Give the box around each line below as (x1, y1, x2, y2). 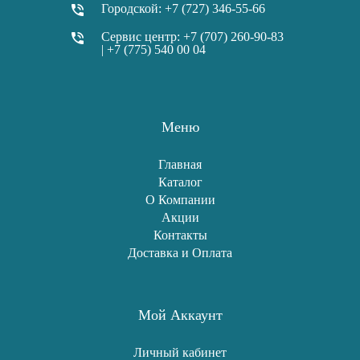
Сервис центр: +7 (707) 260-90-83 (101, 30, 284, 43)
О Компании (145, 193, 215, 207)
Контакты (153, 228, 207, 242)
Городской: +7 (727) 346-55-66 (101, 2, 265, 15)
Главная (158, 157, 202, 171)
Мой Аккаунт (137, 307, 223, 323)
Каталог (157, 175, 202, 189)
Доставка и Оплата (128, 246, 232, 260)
